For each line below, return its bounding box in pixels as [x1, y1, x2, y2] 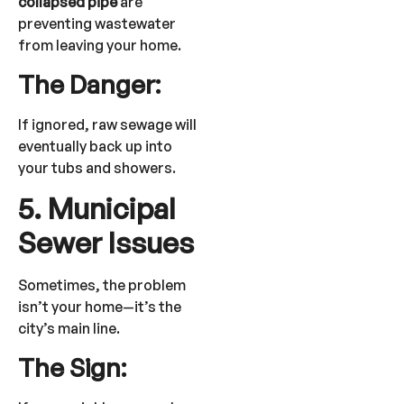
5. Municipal [18, 190, 176, 227]
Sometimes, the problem [18, 276, 186, 295]
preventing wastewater [18, 14, 176, 33]
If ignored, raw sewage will [18, 115, 197, 133]
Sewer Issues [18, 225, 194, 262]
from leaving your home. [18, 36, 181, 55]
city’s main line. [18, 319, 120, 338]
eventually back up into [18, 136, 172, 155]
